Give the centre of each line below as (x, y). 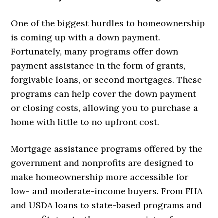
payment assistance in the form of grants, (98, 65)
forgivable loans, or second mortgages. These (107, 79)
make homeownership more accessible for (100, 177)
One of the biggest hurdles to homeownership (108, 23)
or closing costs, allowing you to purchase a (105, 108)
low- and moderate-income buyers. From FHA (107, 191)
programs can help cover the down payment (104, 93)
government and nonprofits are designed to (102, 163)
